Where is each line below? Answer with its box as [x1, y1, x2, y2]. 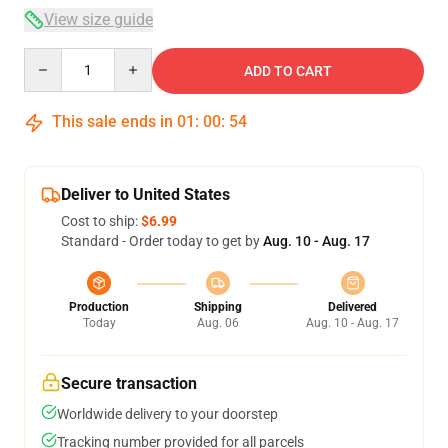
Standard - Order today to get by [61, 233, 263, 249]
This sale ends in [48, 112, 177, 131]
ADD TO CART [244, 63, 332, 79]
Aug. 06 [196, 316, 239, 330]
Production [69, 300, 129, 314]
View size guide [44, 10, 153, 29]
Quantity [23, 49, 78, 65]
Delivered [328, 300, 377, 314]
